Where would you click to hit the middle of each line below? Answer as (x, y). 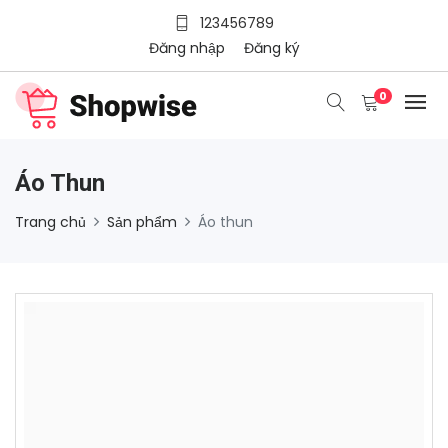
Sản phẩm (142, 221)
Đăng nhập (186, 47)
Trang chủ (50, 221)
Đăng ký (271, 47)
